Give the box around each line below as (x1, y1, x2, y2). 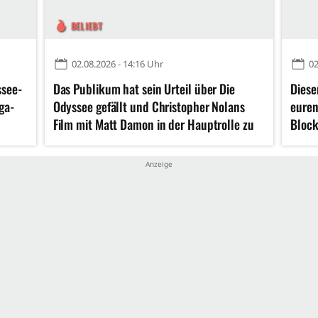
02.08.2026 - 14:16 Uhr (71, 57, 163, 71)
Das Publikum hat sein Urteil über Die (53, 79, 235, 99)
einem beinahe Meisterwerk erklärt (53, 133, 223, 152)
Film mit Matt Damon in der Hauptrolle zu (53, 115, 254, 134)
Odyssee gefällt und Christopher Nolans (53, 97, 245, 116)
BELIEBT (70, 18, 102, 33)
